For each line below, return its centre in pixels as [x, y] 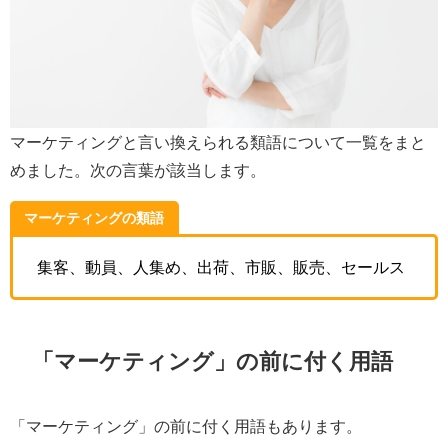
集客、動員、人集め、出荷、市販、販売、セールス [221, 267]
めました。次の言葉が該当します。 [138, 169]
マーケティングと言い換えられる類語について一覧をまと [218, 141]
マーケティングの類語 [94, 218]
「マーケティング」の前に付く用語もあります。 [186, 425]
